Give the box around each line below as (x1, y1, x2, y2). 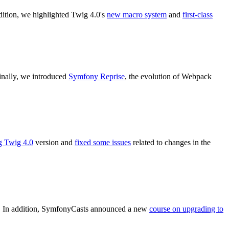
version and (33, 138, 75, 147)
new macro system (107, 10, 167, 19)
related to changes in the (131, 138, 211, 147)
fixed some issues (75, 138, 131, 147)
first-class (182, 10, 213, 19)
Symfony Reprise (68, 72, 125, 81)
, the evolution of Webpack (125, 72, 212, 81)
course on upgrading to (149, 204, 223, 214)
